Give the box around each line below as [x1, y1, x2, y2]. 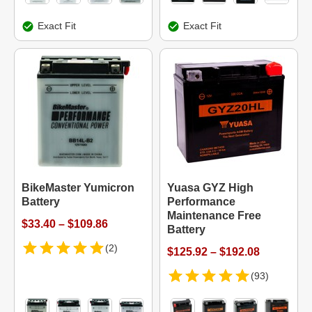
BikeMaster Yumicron [22, 182, 134, 194]
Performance [167, 196, 235, 208]
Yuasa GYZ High [167, 182, 253, 194]
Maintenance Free [167, 210, 261, 221]
